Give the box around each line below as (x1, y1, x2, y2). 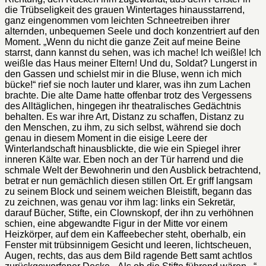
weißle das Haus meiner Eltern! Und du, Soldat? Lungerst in (5, 58, 257, 68)
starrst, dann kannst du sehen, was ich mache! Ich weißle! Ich (5, 47, 261, 58)
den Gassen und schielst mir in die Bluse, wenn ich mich (5, 68, 242, 79)
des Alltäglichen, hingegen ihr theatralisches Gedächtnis (5, 100, 241, 111)
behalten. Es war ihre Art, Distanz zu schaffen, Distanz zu (5, 111, 244, 122)
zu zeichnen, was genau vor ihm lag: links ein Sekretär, (5, 197, 235, 207)
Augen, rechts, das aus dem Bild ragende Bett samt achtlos (5, 250, 252, 261)
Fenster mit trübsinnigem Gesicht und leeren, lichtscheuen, (5, 239, 251, 250)
